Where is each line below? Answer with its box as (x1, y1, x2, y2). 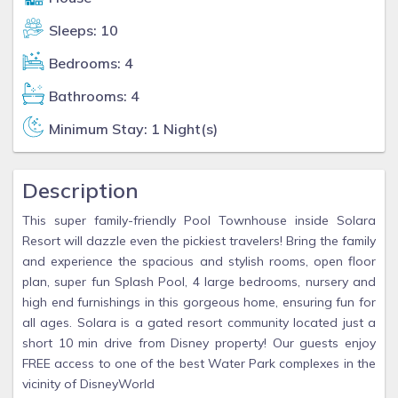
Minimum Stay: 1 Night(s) (49, 120, 218, 138)
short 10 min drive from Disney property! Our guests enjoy (22, 335, 376, 351)
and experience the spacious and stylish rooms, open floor (22, 253, 376, 269)
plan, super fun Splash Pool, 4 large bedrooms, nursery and (22, 274, 376, 290)
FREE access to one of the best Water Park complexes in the (22, 355, 376, 371)
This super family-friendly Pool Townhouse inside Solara (22, 212, 376, 228)
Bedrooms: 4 (49, 54, 133, 72)
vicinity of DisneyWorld (22, 376, 155, 392)
